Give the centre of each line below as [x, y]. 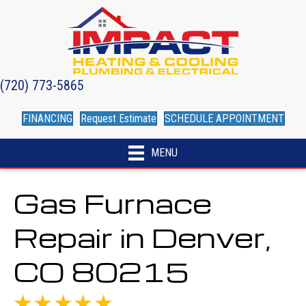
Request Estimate [118, 118]
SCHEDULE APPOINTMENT [224, 118]
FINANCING [47, 118]
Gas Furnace [113, 203]
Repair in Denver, [142, 237]
